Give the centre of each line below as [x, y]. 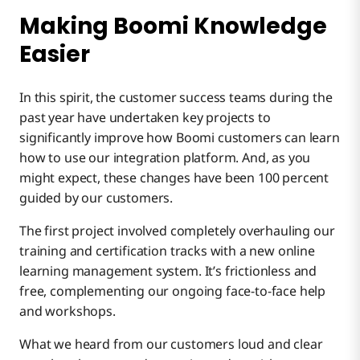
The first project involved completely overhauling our [177, 230]
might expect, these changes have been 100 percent [174, 177]
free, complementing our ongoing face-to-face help [173, 290]
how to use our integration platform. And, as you [165, 157]
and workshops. [67, 311]
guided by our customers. [96, 197]
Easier [55, 55]
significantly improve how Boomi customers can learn [180, 137]
